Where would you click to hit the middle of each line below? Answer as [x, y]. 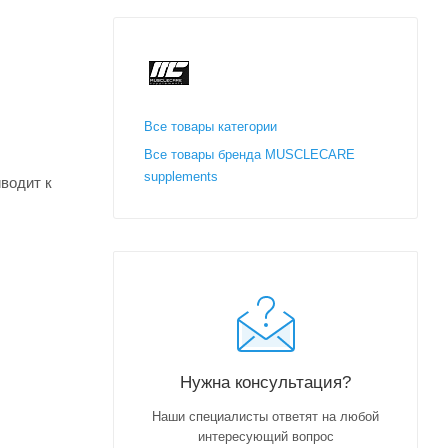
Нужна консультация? [265, 381]
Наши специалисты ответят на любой [265, 416]
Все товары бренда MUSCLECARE [249, 154]
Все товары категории [210, 126]
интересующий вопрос [265, 436]
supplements [181, 176]
